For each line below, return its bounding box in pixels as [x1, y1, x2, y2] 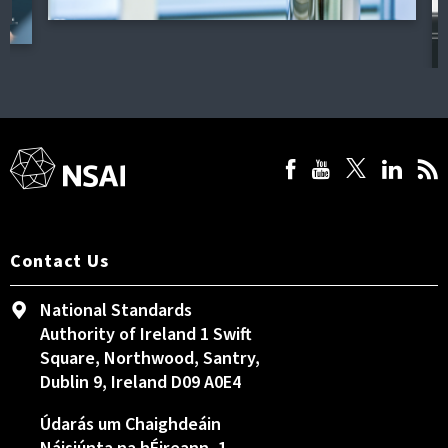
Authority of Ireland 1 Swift [40, 322, 252, 347]
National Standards [40, 298, 192, 323]
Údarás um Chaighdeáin [40, 412, 221, 437]
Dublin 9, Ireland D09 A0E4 [40, 370, 241, 395]
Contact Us [10, 249, 109, 274]
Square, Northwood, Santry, [40, 346, 260, 371]
